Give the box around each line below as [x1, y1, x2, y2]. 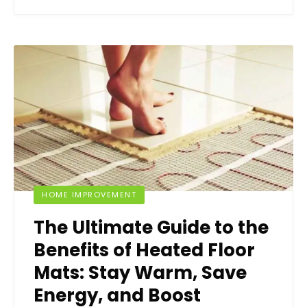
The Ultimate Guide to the [34, 214, 269, 240]
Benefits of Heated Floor [34, 237, 255, 262]
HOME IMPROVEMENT [42, 188, 136, 200]
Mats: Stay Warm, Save [34, 260, 247, 285]
